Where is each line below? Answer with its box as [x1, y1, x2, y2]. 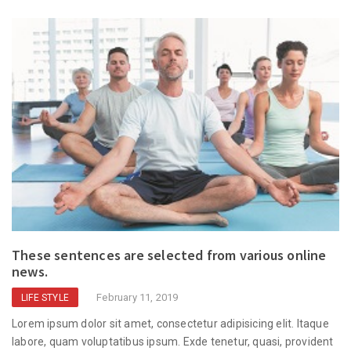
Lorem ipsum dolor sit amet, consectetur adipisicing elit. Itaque [12, 317, 329, 330]
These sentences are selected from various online [12, 245, 327, 264]
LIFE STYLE [21, 291, 69, 303]
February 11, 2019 [96, 291, 179, 303]
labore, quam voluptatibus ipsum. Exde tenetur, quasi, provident [12, 335, 334, 348]
